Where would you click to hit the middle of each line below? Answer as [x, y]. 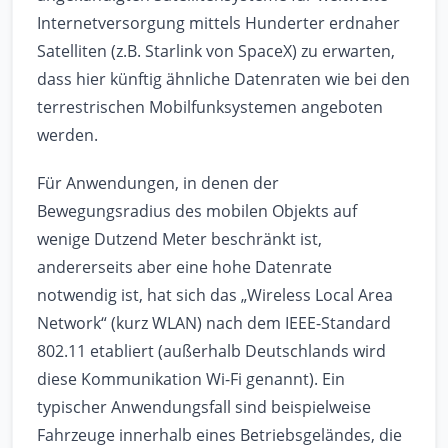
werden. [67, 135]
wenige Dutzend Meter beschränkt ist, [179, 239]
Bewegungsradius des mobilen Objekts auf [197, 211]
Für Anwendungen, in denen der [158, 183]
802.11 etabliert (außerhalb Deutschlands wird [211, 351]
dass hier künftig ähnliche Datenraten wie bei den [223, 79]
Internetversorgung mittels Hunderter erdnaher [218, 23]
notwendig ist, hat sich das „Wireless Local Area [215, 295]
